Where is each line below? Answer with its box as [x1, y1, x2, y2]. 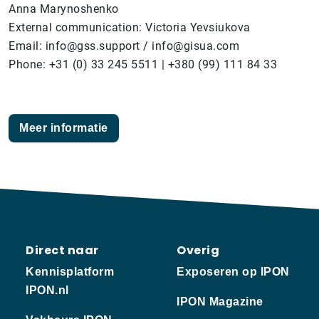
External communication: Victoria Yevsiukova [9, 20, 251, 34]
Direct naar [26, 241, 99, 258]
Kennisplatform [26, 265, 114, 278]
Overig [177, 241, 219, 258]
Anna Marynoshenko [9, 1, 119, 16]
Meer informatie [19, 121, 108, 134]
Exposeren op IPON [177, 265, 290, 278]
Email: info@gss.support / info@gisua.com [9, 38, 239, 53]
